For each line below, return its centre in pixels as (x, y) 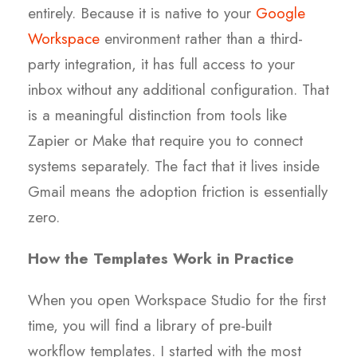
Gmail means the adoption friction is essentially (178, 192)
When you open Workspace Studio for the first (177, 300)
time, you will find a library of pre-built (150, 326)
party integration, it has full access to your (161, 65)
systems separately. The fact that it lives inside (174, 167)
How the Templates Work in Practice (161, 259)
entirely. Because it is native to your (142, 14)
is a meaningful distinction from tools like (157, 116)
